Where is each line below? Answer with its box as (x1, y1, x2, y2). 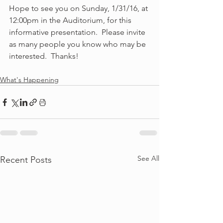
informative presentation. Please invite (9, 27, 147, 37)
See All (137, 154, 159, 163)
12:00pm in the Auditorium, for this (9, 15, 133, 25)
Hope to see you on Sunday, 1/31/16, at (9, 3, 150, 13)
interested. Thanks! (9, 51, 81, 61)
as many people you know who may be (9, 39, 148, 49)
